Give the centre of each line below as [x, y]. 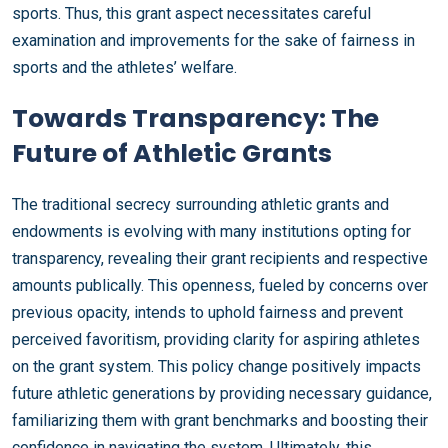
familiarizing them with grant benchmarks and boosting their [220, 420]
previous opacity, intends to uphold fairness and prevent [207, 312]
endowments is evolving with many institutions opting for [211, 231]
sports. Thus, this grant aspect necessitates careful [191, 13]
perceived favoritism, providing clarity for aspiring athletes [216, 339]
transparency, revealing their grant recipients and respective [220, 258]
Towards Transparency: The [195, 118]
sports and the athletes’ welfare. [124, 67]
